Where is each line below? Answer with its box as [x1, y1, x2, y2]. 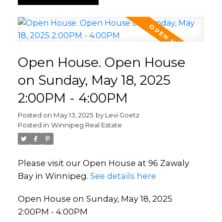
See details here [90, 171, 156, 181]
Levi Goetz [105, 111, 139, 119]
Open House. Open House [17, 55, 185, 71]
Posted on [17, 111, 54, 119]
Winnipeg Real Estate [51, 121, 122, 129]
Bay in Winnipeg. [17, 171, 90, 181]
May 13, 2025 [53, 111, 94, 119]
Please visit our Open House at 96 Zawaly [17, 158, 189, 168]
